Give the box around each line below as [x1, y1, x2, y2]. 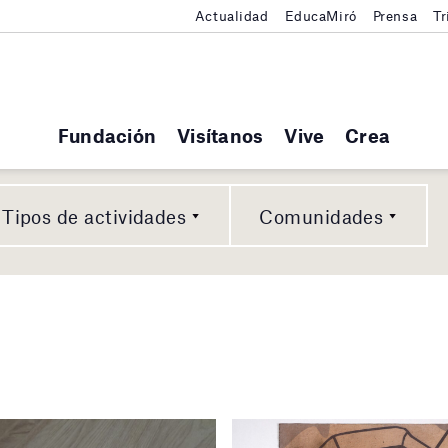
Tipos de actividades [2, 205, 187, 229]
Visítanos [177, 124, 264, 148]
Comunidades [259, 205, 384, 229]
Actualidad [194, 7, 269, 24]
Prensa [372, 7, 418, 24]
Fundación [57, 124, 157, 148]
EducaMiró [284, 7, 357, 24]
